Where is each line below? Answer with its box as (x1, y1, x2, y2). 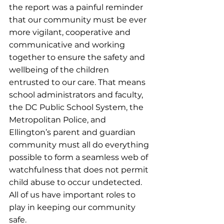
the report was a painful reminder (9, 2, 145, 12)
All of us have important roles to (9, 190, 137, 199)
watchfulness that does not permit (9, 165, 150, 174)
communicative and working (9, 40, 127, 49)
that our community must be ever (9, 15, 148, 24)
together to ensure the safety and (9, 52, 147, 62)
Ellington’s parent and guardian (9, 127, 137, 137)
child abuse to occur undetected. (9, 177, 144, 187)
